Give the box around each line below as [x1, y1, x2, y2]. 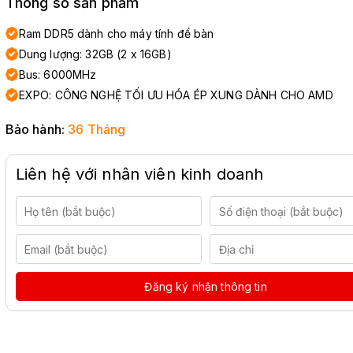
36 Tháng [68, 121, 126, 137]
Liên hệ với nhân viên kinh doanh [15, 165, 264, 184]
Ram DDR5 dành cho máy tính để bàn [18, 27, 214, 40]
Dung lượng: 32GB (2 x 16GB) [18, 47, 172, 61]
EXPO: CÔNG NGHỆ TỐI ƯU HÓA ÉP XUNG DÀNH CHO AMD [18, 88, 333, 102]
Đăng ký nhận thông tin [144, 280, 267, 293]
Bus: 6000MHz [18, 68, 97, 81]
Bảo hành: [5, 121, 69, 137]
